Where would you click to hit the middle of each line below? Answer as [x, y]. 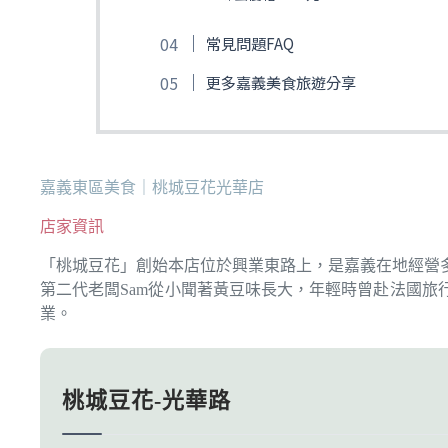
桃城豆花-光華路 [146, 400]
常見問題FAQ [249, 43]
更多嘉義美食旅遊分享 [280, 82]
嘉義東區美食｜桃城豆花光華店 [152, 188]
